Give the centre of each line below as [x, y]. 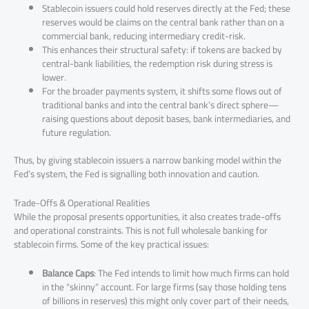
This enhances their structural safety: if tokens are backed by [162, 49]
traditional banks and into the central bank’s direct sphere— [161, 104]
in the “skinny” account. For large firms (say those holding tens [165, 287]
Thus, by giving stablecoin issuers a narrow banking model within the [148, 160]
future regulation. [77, 132]
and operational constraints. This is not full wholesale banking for [141, 231]
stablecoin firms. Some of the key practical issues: [111, 245]
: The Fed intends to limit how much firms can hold [192, 273]
